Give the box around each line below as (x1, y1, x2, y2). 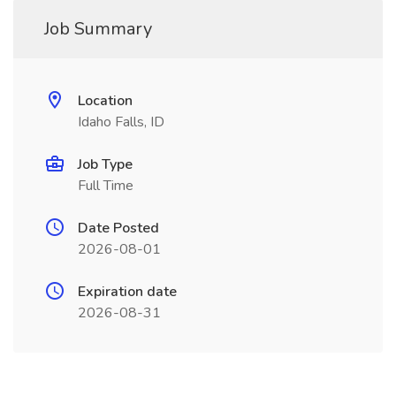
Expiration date (78, 282, 177, 301)
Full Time (78, 176, 133, 195)
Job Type (78, 155, 133, 174)
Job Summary (44, 17, 152, 41)
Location (78, 91, 133, 110)
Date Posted (78, 218, 159, 238)
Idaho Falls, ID (78, 112, 164, 132)
